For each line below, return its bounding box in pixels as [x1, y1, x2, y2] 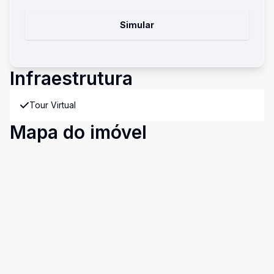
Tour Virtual [29, 100, 76, 110]
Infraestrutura [10, 67, 133, 89]
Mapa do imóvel [10, 121, 147, 143]
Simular [120, 20, 154, 30]
